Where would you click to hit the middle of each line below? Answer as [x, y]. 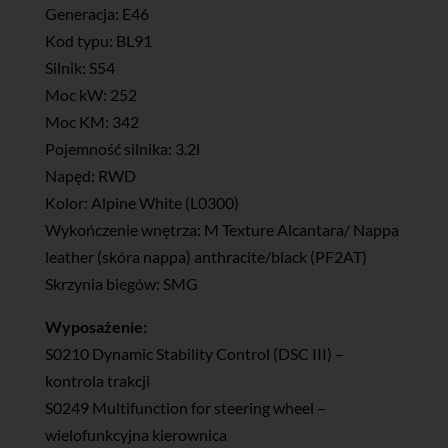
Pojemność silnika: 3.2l [122, 148]
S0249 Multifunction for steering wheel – [185, 407]
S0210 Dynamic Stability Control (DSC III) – [194, 353]
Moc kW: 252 [90, 94]
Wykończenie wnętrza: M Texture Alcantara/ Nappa [221, 229]
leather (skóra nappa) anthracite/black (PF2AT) [205, 256]
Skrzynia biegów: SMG [121, 283]
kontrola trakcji [97, 380]
